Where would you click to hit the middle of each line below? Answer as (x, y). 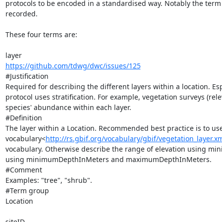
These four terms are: (41, 34)
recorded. (21, 13)
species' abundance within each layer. (68, 107)
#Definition (24, 117)
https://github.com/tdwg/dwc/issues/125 (73, 65)
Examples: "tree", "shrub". (49, 180)
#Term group (27, 190)
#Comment (24, 169)
